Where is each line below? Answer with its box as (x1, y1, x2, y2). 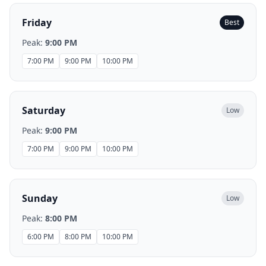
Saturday (22, 104, 65, 117)
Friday (22, 16, 52, 29)
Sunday (22, 192, 58, 205)
